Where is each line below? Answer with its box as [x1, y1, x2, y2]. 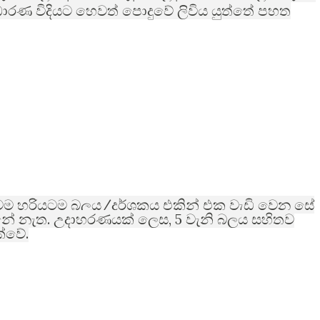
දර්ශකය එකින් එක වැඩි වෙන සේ [111, 196, 314, 213]
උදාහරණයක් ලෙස [54, 211, 169, 227]
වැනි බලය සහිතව [186, 211, 294, 227]
